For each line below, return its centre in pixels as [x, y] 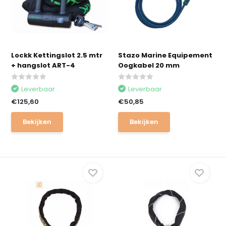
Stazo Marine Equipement [165, 55]
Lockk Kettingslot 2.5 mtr [57, 55]
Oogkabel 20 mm [149, 65]
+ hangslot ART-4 [43, 65]
